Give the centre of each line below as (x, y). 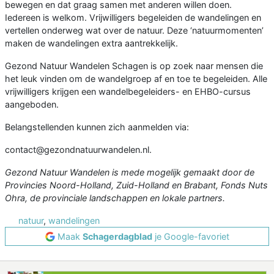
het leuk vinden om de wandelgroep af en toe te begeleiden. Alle (136, 79)
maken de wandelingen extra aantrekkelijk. (91, 43)
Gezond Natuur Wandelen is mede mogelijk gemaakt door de (130, 172)
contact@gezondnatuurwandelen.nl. (78, 150)
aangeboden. (32, 105)
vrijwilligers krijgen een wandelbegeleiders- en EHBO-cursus (128, 92)
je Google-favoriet (191, 237)
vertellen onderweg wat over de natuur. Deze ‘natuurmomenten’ (134, 31)
